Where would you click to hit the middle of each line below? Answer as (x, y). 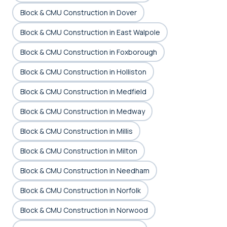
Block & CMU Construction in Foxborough (88, 52)
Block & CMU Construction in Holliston (83, 71)
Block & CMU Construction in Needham (85, 170)
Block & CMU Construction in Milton (79, 150)
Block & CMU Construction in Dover (78, 12)
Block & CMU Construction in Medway (82, 111)
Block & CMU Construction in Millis (76, 131)
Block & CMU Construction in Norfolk (80, 190)
